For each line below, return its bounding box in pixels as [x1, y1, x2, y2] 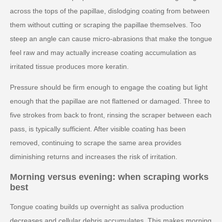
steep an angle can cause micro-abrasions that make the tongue [10, 34, 212, 43]
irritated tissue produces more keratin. [10, 62, 129, 70]
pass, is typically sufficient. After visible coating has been [10, 124, 186, 133]
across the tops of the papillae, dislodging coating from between [10, 6, 210, 15]
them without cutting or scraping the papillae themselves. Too [10, 20, 201, 29]
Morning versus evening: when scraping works [10, 172, 209, 182]
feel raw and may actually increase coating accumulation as [10, 48, 196, 56]
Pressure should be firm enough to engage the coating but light [10, 83, 208, 91]
